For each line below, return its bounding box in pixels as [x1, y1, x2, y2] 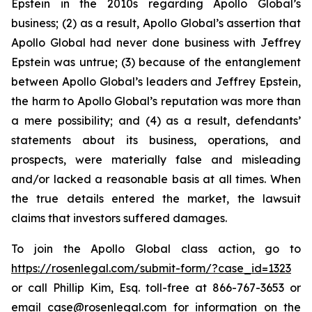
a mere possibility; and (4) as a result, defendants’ [11, 114, 301, 127]
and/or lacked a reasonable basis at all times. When [11, 172, 301, 186]
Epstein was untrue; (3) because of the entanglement [11, 55, 301, 69]
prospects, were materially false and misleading [11, 153, 301, 166]
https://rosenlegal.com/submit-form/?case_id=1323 [11, 261, 291, 275]
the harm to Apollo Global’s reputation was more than [11, 94, 301, 108]
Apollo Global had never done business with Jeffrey [11, 36, 301, 49]
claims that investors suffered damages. [11, 211, 227, 225]
